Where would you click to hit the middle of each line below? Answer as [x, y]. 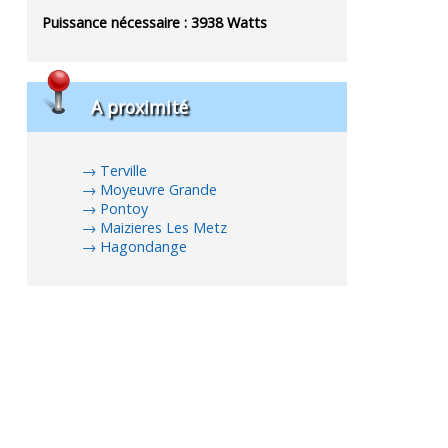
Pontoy [124, 209]
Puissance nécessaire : [117, 23]
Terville [124, 171]
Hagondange [144, 247]
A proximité [140, 106]
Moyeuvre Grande [159, 190]
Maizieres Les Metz [164, 228]
